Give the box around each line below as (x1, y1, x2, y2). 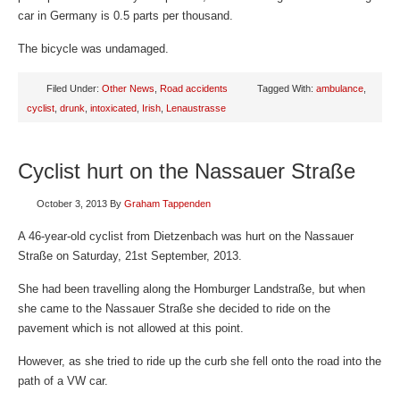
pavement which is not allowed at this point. (18, 321, 244, 335)
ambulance (316, 83, 363, 94)
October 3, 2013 (37, 198, 107, 209)
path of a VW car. (18, 374, 108, 387)
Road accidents (160, 83, 228, 94)
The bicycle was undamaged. (18, 42, 169, 55)
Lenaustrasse (166, 103, 226, 113)
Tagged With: (257, 83, 316, 94)
